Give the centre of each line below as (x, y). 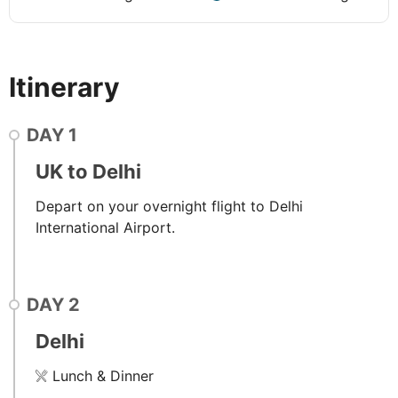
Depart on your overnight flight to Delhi (169, 206)
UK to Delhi (88, 171)
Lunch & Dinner (103, 375)
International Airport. (105, 227)
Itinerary (64, 87)
